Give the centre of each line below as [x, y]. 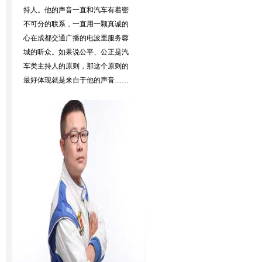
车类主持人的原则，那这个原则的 [76, 66]
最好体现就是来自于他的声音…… [76, 80]
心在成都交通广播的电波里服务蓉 [76, 38]
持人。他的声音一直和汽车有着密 [76, 10]
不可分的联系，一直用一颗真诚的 [76, 24]
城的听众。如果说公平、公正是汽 [76, 52]
